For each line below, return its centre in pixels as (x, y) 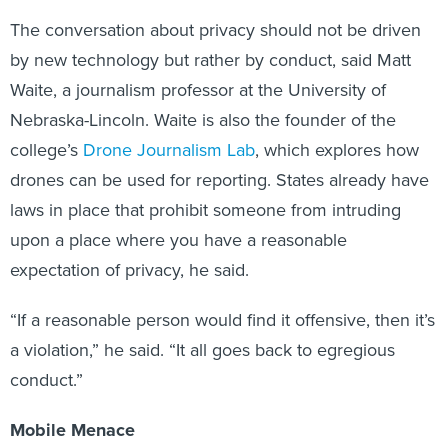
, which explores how (337, 128)
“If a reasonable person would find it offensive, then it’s (222, 298)
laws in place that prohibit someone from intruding (205, 188)
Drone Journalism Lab (169, 128)
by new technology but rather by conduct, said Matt (210, 38)
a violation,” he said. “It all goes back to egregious (202, 328)
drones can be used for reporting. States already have (219, 158)
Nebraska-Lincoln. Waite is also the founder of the (203, 98)
